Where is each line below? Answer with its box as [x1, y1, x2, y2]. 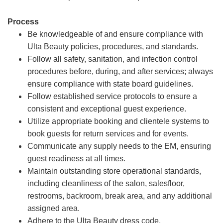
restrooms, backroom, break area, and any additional [27, 192, 212, 201]
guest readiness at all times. [27, 154, 125, 163]
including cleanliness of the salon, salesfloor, [27, 179, 185, 188]
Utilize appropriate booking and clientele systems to [27, 117, 209, 126]
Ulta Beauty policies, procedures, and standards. [27, 42, 198, 51]
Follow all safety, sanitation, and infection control [27, 55, 198, 64]
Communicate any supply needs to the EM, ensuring [27, 142, 211, 151]
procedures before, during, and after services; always [27, 67, 213, 76]
